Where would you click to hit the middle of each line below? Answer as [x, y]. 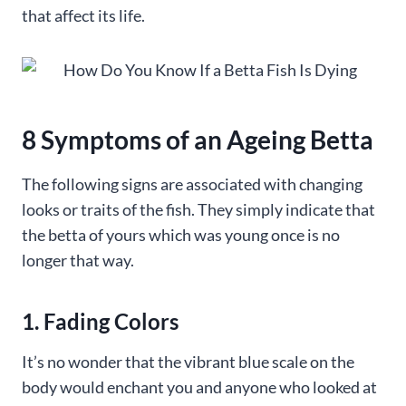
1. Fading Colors [100, 321]
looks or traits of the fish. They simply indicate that [198, 209]
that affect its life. [83, 15]
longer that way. [78, 260]
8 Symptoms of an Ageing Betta [198, 140]
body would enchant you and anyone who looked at [199, 387]
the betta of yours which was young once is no [181, 235]
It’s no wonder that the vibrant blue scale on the [188, 362]
